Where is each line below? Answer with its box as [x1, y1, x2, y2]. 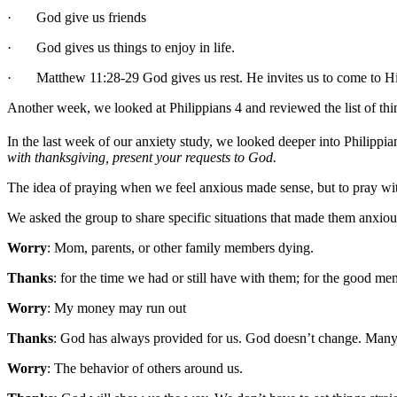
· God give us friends [7, 9, 146, 25]
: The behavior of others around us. [47, 361, 243, 377]
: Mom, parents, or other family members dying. [47, 240, 314, 256]
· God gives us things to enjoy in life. [7, 39, 235, 55]
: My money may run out [47, 300, 186, 316]
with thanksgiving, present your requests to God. [7, 150, 280, 166]
